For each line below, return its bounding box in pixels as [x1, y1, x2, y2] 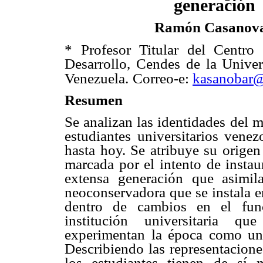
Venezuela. [65, 70, 129, 86]
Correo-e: [133, 70, 193, 86]
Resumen [65, 92, 123, 108]
